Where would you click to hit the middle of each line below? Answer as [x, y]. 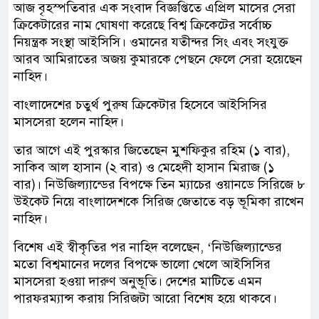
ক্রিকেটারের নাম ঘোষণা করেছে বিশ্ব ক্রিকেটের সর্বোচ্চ [142, 25]
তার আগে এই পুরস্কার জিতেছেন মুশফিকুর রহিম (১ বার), [152, 150]
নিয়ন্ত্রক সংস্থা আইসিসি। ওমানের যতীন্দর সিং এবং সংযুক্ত [151, 42]
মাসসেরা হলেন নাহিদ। [69, 122]
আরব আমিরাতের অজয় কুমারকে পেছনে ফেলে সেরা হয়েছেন [158, 59]
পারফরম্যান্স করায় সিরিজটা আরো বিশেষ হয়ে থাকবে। [145, 298]
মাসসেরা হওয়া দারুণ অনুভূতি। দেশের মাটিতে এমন [138, 281]
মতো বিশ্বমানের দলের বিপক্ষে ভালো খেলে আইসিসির [142, 264]
